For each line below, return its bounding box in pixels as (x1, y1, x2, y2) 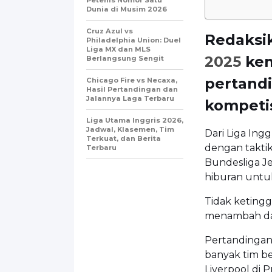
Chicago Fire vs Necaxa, (86, 75, 177, 84)
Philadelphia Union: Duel (86, 35, 181, 44)
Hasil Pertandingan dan (86, 84, 178, 93)
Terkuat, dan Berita (86, 134, 161, 143)
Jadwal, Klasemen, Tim (86, 124, 174, 134)
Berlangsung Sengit (86, 53, 164, 63)
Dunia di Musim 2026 (86, 4, 167, 13)
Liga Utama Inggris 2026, (86, 115, 183, 124)
